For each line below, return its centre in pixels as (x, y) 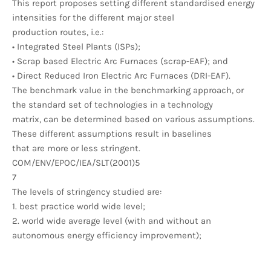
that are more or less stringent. (76, 148)
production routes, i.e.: (58, 32)
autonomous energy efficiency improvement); (107, 235)
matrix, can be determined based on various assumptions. (133, 119)
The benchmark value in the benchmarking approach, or (128, 90)
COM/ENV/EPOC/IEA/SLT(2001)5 (76, 162)
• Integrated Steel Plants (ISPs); (76, 46)
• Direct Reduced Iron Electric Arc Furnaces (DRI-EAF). (121, 75)
